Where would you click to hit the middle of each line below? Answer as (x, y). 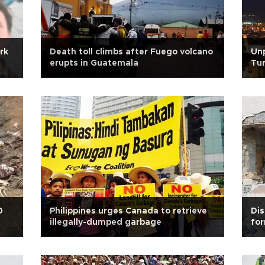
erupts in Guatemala (94, 63)
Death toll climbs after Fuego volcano (131, 52)
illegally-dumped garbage (106, 222)
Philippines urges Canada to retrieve (128, 211)
